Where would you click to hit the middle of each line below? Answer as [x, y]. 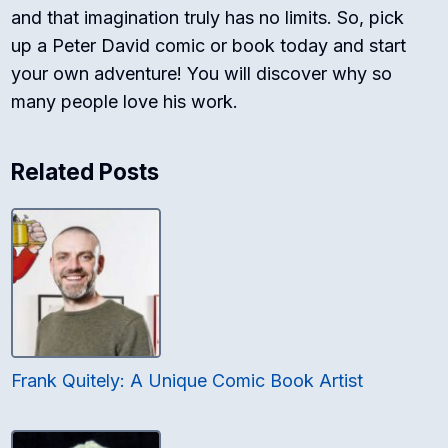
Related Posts [85, 172]
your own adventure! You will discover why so [202, 74]
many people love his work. [125, 102]
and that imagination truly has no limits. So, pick [208, 18]
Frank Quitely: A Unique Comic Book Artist [187, 381]
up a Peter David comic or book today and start [209, 46]
